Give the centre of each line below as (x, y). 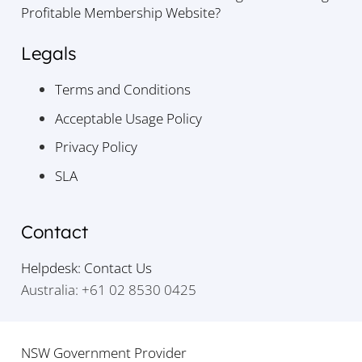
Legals (48, 54)
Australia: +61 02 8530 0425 (108, 290)
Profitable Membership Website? (120, 12)
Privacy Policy (96, 147)
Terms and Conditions (123, 90)
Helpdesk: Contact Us (86, 268)
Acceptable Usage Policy (128, 118)
